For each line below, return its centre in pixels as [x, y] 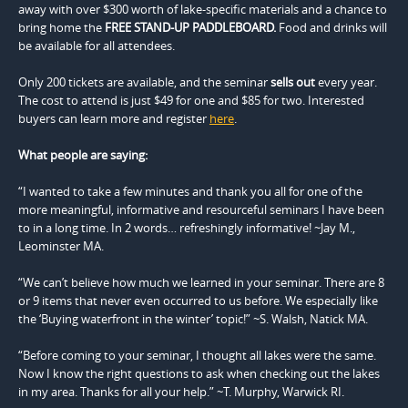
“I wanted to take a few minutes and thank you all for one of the [190, 192]
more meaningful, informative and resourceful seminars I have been [201, 210]
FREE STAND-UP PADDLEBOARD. [192, 28]
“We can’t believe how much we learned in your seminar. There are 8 [201, 283]
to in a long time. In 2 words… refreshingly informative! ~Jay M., [187, 228]
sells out [293, 82]
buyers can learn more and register [114, 119]
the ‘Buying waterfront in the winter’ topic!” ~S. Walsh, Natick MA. [193, 319]
